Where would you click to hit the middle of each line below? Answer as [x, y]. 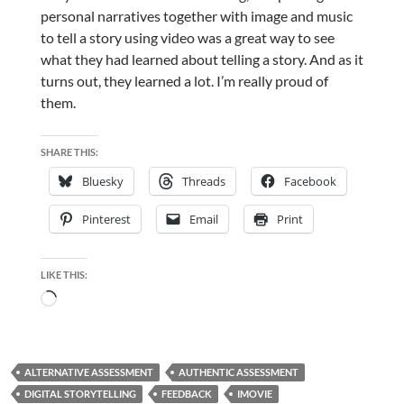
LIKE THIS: [64, 274]
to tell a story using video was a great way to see [187, 37]
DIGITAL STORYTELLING [80, 393]
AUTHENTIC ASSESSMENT [239, 372]
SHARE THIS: [69, 151]
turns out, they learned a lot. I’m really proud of [184, 80]
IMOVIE [255, 393]
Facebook [310, 181]
